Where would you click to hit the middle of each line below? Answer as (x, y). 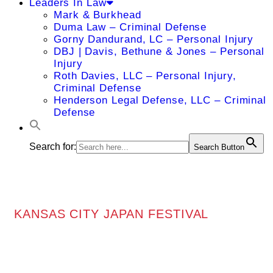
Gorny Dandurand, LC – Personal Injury (154, 39)
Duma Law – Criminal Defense (130, 27)
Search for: (53, 147)
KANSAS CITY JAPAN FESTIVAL (112, 214)
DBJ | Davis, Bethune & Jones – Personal (159, 51)
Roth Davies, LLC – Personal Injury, (145, 76)
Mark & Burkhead (97, 15)
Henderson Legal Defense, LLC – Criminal (160, 100)
